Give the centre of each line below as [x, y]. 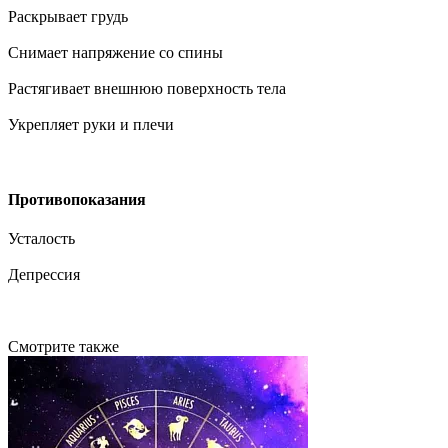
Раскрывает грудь [68, 16]
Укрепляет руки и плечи [91, 124]
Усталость [41, 239]
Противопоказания [77, 200]
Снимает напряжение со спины [115, 52]
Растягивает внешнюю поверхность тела [147, 88]
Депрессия [44, 275]
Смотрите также [63, 347]
